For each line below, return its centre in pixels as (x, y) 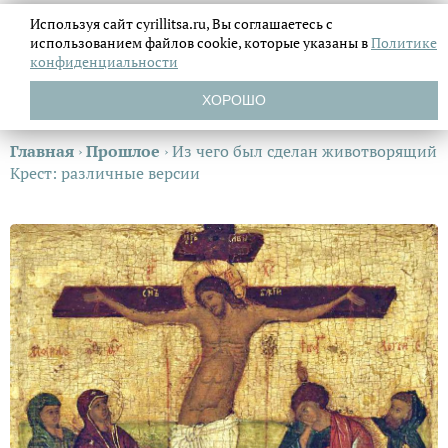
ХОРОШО (234, 100)
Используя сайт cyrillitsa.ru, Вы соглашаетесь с (181, 23)
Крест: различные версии (105, 173)
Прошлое (123, 151)
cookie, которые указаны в (284, 42)
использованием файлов (113, 42)
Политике (404, 42)
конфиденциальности (104, 61)
